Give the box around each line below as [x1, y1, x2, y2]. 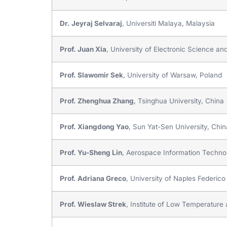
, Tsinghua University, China [134, 96, 224, 105]
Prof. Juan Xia [60, 45, 106, 53]
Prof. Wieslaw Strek [60, 200, 126, 208]
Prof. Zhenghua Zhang [60, 96, 134, 105]
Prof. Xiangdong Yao [60, 122, 129, 131]
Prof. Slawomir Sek [60, 70, 123, 79]
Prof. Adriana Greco [60, 174, 126, 182]
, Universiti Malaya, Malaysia [122, 19, 215, 27]
